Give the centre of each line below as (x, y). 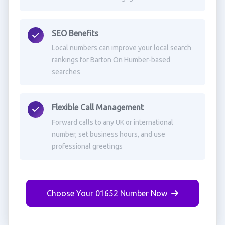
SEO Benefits (75, 33)
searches (66, 72)
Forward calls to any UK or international (112, 122)
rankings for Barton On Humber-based (111, 60)
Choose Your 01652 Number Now (107, 193)
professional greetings (87, 146)
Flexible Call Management (97, 107)
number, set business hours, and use (108, 134)
